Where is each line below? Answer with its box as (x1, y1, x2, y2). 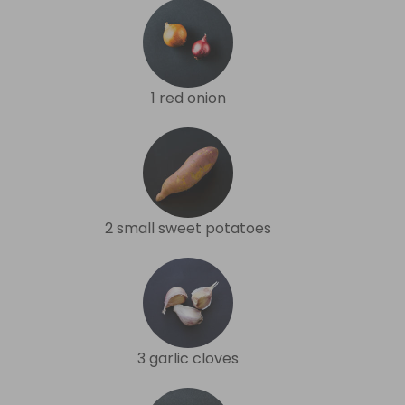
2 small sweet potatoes (105, 217, 271, 239)
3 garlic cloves (137, 347, 239, 369)
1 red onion (150, 87, 226, 108)
